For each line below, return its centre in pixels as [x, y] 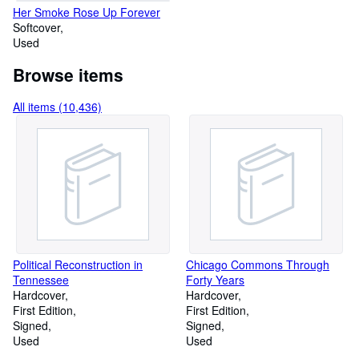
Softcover [36, 27]
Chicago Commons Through [258, 264]
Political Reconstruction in [78, 264]
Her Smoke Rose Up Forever [87, 12]
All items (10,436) [57, 107]
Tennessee [41, 280]
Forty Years [215, 280]
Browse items [68, 75]
